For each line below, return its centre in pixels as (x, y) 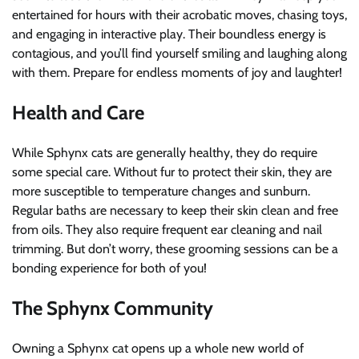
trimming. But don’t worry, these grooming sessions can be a (175, 249)
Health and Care (78, 113)
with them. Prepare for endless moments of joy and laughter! (177, 73)
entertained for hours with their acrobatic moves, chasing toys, (179, 15)
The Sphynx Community (113, 308)
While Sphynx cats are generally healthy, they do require (165, 153)
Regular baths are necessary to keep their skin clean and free (175, 211)
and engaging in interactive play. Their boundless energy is (169, 34)
